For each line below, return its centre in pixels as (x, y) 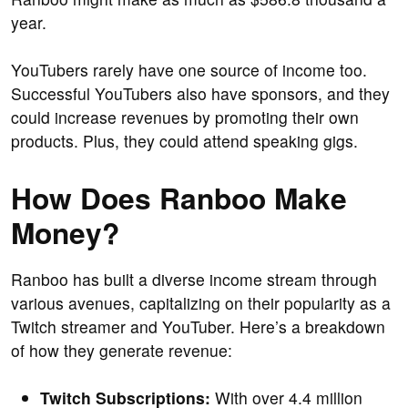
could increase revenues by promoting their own (185, 117)
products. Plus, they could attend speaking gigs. (184, 141)
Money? (65, 233)
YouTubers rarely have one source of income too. (189, 70)
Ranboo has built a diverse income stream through (194, 280)
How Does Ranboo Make (179, 198)
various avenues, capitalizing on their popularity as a (201, 303)
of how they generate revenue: (122, 351)
